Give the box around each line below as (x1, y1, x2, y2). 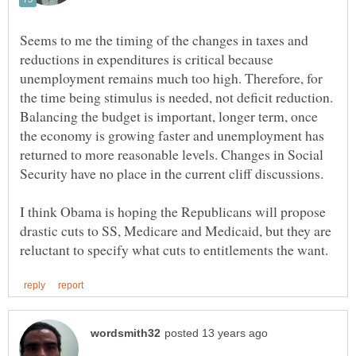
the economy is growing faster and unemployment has (20, 126, 324, 145)
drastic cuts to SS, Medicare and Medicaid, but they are (20, 221, 331, 241)
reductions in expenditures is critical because (20, 49, 273, 69)
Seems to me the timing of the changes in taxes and (20, 30, 308, 50)
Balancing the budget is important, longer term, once (20, 106, 318, 126)
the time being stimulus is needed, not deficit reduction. (20, 87, 333, 107)
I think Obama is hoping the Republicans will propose (20, 202, 326, 222)
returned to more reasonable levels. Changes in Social (20, 145, 323, 164)
